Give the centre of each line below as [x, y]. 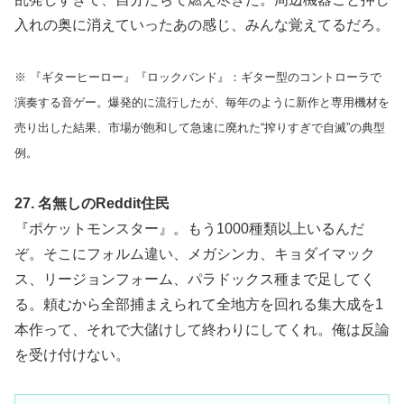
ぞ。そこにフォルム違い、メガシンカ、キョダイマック [195, 253]
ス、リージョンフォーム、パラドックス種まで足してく [195, 279]
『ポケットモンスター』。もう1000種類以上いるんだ [189, 228]
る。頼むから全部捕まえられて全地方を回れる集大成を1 [199, 304]
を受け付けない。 [72, 354]
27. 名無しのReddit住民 [92, 203]
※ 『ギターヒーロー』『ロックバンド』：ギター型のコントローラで [198, 78]
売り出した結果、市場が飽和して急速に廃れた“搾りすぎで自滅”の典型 [200, 128]
